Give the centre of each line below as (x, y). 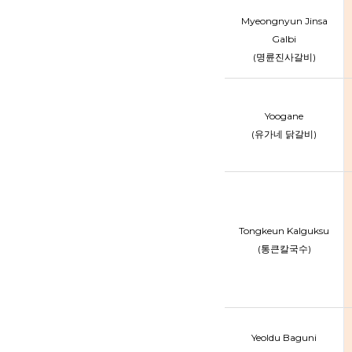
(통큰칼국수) (284, 249)
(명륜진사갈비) (284, 57)
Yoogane (284, 116)
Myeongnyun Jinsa (284, 21)
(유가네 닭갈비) (284, 134)
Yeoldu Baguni (284, 337)
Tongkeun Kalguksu (284, 231)
